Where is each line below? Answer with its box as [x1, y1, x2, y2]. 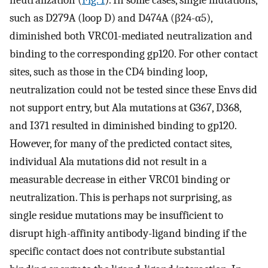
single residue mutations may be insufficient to [10, 208, 223, 222]
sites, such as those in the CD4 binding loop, [10, 65, 207, 78]
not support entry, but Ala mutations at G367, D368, [10, 100, 241, 114]
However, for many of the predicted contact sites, [10, 136, 232, 150]
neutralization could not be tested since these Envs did [10, 83, 257, 96]
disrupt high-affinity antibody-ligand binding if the [10, 226, 246, 240]
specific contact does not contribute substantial [10, 244, 225, 258]
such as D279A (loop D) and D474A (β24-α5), [10, 11, 212, 25]
